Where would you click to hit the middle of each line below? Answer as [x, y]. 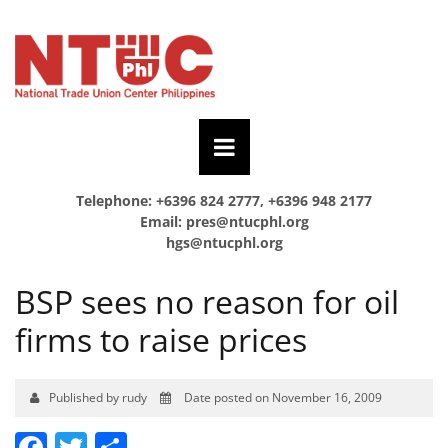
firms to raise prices [161, 339]
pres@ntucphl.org [247, 221]
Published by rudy [99, 397]
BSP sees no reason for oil [207, 301]
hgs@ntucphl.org [224, 242]
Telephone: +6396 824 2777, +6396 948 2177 [224, 200]
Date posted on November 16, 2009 [281, 397]
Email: [162, 221]
